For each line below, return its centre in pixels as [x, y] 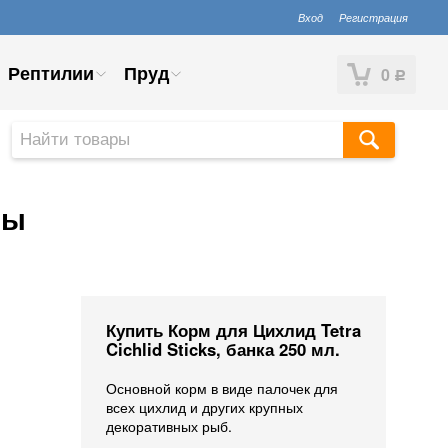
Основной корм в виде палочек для [222, 388]
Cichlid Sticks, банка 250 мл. [223, 349]
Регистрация [373, 17]
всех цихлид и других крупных [204, 407]
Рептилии [51, 73]
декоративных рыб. [169, 426]
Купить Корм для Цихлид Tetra [233, 330]
